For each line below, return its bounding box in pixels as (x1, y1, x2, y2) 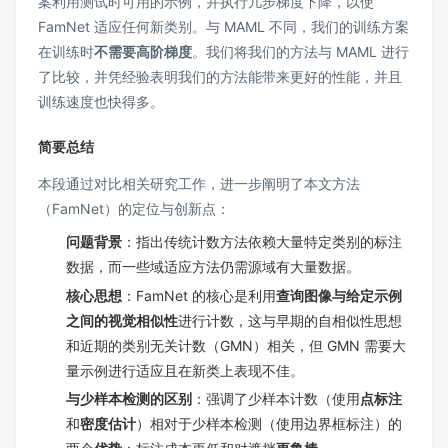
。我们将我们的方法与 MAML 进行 (192, 43, 409, 61)
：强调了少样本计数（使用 (192, 390, 360, 408)
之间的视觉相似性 (66, 311, 178, 329)
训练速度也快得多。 (38, 93, 164, 111)
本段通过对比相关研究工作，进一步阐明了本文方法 (38, 175, 360, 193)
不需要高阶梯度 (94, 43, 192, 61)
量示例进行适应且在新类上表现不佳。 (66, 361, 304, 379)
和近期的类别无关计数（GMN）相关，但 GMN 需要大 (66, 336, 406, 354)
